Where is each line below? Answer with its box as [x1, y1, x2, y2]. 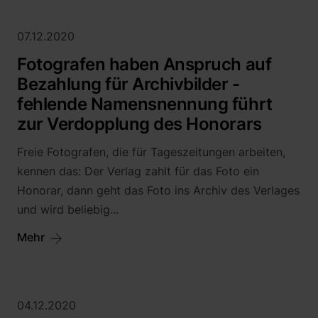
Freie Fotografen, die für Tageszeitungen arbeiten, [17, 145, 285, 159]
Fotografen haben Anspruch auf [17, 54, 272, 75]
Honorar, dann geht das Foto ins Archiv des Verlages [17, 183, 300, 197]
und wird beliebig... [17, 202, 119, 216]
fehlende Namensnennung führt [17, 94, 273, 114]
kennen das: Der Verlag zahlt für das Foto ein [17, 164, 259, 178]
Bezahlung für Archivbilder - [17, 74, 240, 94]
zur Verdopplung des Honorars [17, 114, 262, 134]
